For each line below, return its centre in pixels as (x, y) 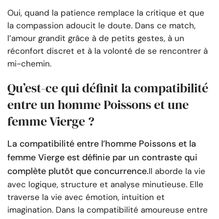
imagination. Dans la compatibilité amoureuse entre (108, 210)
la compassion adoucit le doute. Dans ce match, (101, 26)
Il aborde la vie (177, 171)
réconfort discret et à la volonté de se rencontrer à (108, 51)
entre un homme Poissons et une (98, 105)
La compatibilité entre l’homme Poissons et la (102, 144)
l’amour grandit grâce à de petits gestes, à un (96, 38)
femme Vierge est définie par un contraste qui (102, 158)
